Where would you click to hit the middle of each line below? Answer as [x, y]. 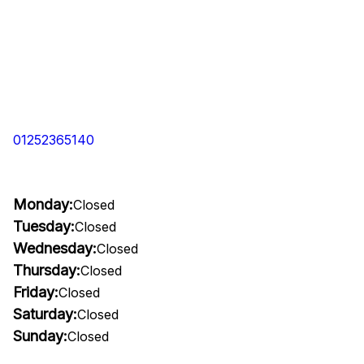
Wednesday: [55, 248]
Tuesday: [44, 226]
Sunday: [40, 336]
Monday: [43, 204]
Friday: [36, 292]
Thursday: [47, 270]
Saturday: [45, 314]
